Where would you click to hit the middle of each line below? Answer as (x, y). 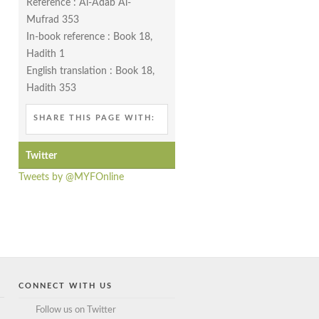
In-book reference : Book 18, (89, 37)
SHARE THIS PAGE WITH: (94, 117)
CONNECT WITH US (66, 286)
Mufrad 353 (53, 20)
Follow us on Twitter (76, 310)
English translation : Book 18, (90, 71)
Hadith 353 (51, 88)
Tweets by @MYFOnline (71, 177)
